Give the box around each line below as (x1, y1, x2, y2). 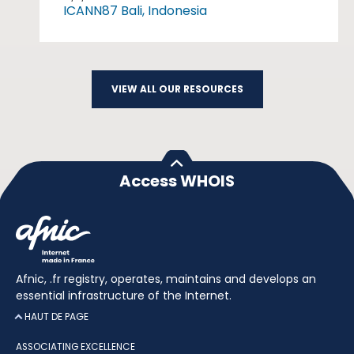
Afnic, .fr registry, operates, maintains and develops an (16, 271, 316, 288)
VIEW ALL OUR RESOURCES (111, 83, 243, 96)
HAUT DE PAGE (24, 310, 89, 324)
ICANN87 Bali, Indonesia (63, 2, 207, 21)
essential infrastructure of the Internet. (16, 288, 232, 304)
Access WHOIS (119, 170, 235, 193)
